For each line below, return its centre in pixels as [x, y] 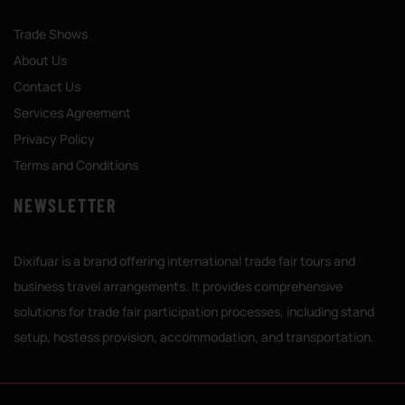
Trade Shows [51, 34]
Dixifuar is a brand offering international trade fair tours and [184, 261]
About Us [40, 60]
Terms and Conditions [76, 165]
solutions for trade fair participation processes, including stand [194, 311]
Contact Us [47, 86]
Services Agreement [72, 113]
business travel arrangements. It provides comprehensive [178, 286]
